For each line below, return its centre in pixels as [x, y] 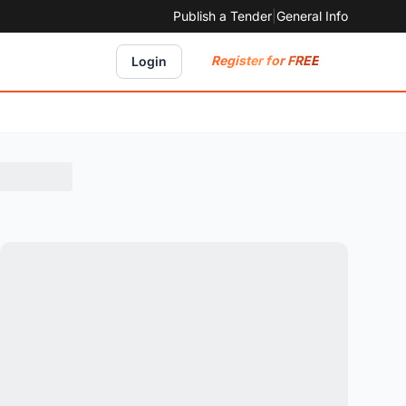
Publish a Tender [222, 16]
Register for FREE [265, 61]
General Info [312, 16]
